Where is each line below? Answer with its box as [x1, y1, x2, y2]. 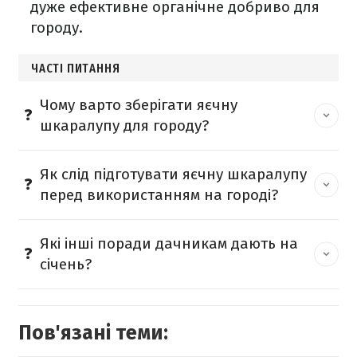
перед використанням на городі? [40, 186, 278, 205]
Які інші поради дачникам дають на [40, 234, 298, 253]
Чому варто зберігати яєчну [40, 96, 237, 115]
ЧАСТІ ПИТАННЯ [31, 61, 120, 76]
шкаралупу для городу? [40, 116, 209, 135]
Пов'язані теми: [18, 321, 168, 346]
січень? [40, 255, 92, 274]
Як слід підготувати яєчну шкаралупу [40, 165, 307, 184]
